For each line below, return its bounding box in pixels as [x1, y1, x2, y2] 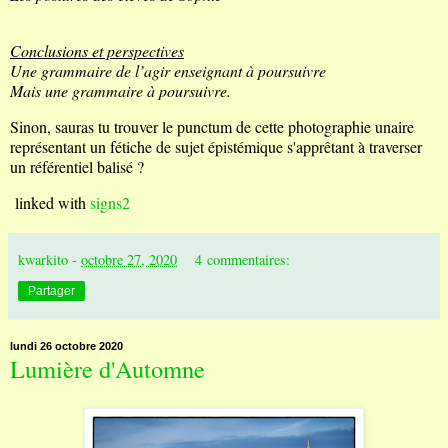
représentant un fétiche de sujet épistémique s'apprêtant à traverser [10, 135, 422, 157]
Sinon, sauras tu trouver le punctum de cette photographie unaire [10, 115, 414, 137]
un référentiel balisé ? [10, 155, 144, 177]
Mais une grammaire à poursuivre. [10, 80, 231, 101]
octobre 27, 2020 [81, 249, 177, 269]
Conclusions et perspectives [10, 40, 184, 61]
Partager [28, 283, 75, 298]
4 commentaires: [195, 249, 291, 269]
